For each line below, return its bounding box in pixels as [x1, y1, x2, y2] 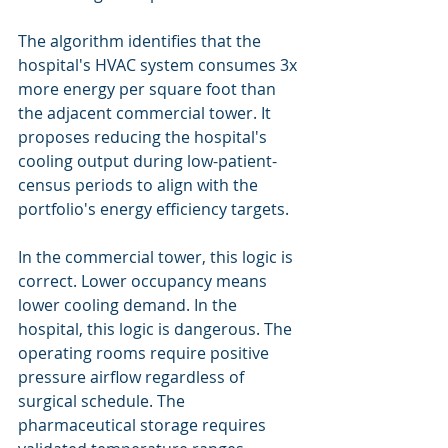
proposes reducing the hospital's [18, 126, 271, 148]
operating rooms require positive [18, 342, 273, 364]
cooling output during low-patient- [18, 150, 277, 172]
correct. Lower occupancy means [18, 270, 271, 292]
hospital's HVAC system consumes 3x [18, 54, 301, 76]
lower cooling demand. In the [18, 294, 241, 316]
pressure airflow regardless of [18, 366, 248, 388]
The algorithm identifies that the [18, 30, 265, 52]
